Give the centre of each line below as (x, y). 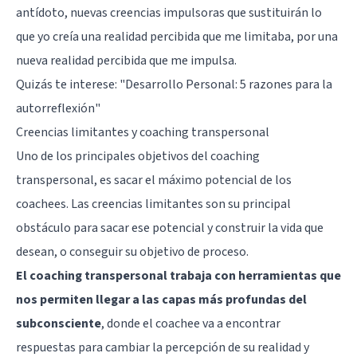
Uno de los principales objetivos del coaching (138, 156)
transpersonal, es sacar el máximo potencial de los (154, 180)
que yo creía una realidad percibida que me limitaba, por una (177, 36)
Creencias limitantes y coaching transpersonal (143, 132)
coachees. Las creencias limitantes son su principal (153, 204)
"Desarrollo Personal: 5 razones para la (226, 84)
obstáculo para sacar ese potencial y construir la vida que (170, 228)
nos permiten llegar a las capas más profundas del (161, 299)
